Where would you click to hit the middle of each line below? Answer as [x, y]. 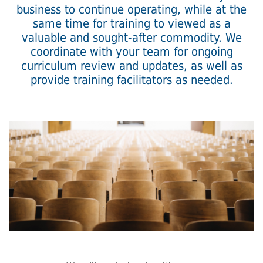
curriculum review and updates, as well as [131, 65]
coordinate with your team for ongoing [131, 51]
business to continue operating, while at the [131, 9]
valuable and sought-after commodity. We [131, 37]
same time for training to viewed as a [131, 23]
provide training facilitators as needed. [131, 80]
